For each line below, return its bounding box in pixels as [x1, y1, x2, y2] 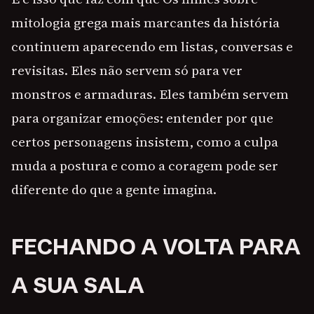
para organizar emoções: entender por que [11, 109, 273, 128]
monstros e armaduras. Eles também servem [11, 85, 289, 104]
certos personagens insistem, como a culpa [11, 132, 278, 151]
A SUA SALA [11, 272, 144, 299]
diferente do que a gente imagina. [11, 180, 217, 199]
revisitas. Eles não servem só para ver [11, 61, 243, 80]
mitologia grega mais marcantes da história [11, 13, 280, 32]
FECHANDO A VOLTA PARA [11, 233, 301, 261]
